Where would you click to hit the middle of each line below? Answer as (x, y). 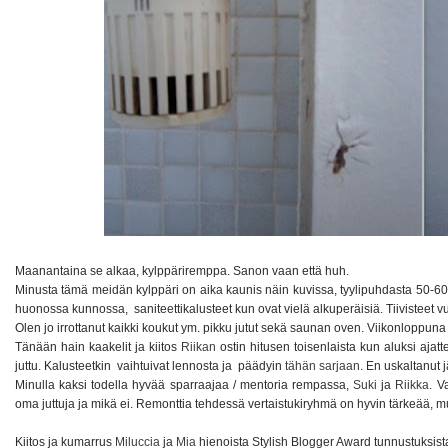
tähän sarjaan (322, 365)
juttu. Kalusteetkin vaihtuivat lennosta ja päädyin (150, 365)
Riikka (412, 384)
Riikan (198, 346)
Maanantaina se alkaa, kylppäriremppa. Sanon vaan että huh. (183, 270)
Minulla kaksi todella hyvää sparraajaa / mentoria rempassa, (184, 384)
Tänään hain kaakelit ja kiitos (98, 346)
